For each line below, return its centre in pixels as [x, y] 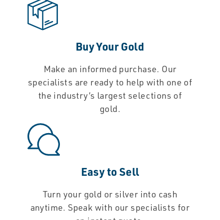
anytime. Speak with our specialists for [110, 207]
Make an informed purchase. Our [110, 69]
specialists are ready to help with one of [110, 82]
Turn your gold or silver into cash [110, 194]
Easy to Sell [110, 172]
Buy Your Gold [110, 46]
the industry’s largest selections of [110, 96]
